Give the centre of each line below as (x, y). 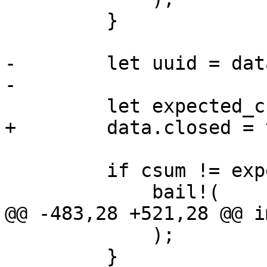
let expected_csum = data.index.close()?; (56, 106)
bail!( (78, 192)
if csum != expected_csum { (56, 171)
